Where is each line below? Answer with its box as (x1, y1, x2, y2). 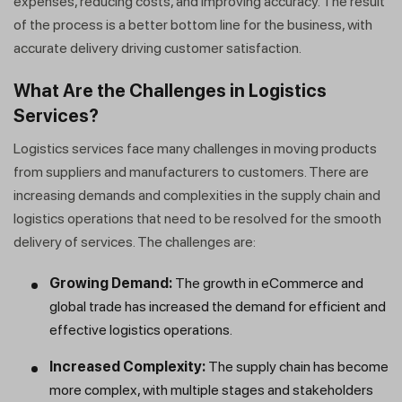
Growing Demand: (49, 275, 172, 293)
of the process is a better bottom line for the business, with (13, 16, 372, 34)
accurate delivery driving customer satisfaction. (13, 39, 301, 57)
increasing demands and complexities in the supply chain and (13, 187, 380, 205)
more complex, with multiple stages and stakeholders (49, 381, 373, 399)
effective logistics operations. (49, 321, 232, 339)
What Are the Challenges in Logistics (13, 80, 327, 102)
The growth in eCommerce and (172, 275, 363, 293)
